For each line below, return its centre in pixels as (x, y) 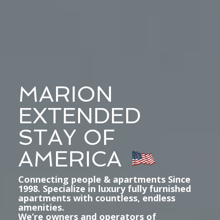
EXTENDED (79, 115)
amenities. (41, 207)
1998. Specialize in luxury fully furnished (104, 188)
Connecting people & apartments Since (104, 179)
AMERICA (70, 159)
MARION (65, 94)
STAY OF (67, 137)
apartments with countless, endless (96, 198)
